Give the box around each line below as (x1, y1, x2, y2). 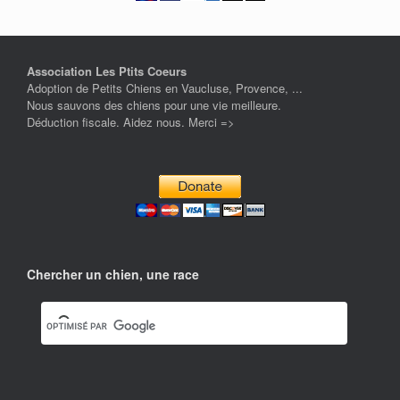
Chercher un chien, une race (27, 264, 199, 283)
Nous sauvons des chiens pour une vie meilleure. (27, 96, 281, 113)
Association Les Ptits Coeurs (27, 62, 187, 79)
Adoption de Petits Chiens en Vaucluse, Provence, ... (27, 79, 303, 96)
